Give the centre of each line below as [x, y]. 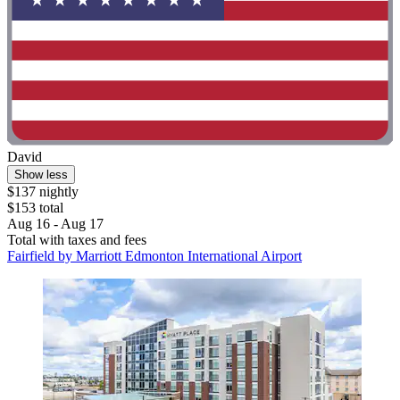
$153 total [35, 208]
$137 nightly [43, 192]
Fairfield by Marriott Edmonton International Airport [154, 256]
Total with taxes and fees [77, 240]
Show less [41, 175]
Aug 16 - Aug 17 [55, 224]
